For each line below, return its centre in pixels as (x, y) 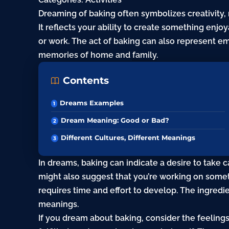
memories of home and (86, 55)
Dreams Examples (92, 103)
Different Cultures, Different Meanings (128, 138)
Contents (86, 81)
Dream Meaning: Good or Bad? (115, 120)
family (145, 55)
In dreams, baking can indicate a (103, 163)
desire (179, 163)
